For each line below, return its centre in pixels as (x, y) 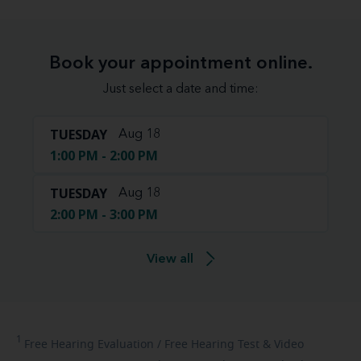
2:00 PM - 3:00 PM (104, 215)
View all (170, 260)
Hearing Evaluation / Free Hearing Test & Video (176, 345)
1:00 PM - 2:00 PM (104, 156)
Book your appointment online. (180, 64)
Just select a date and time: (180, 90)
